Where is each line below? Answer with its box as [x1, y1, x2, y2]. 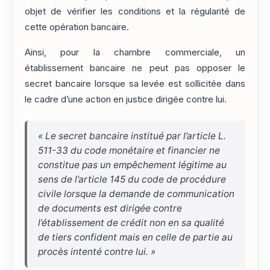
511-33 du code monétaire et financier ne [38, 145, 220, 157]
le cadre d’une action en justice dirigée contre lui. [25, 94, 227, 105]
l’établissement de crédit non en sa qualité [38, 217, 224, 229]
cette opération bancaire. [25, 21, 129, 33]
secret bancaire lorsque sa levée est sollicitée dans [25, 78, 245, 90]
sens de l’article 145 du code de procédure [38, 174, 226, 186]
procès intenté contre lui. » [38, 246, 155, 258]
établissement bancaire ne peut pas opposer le [25, 63, 245, 74]
